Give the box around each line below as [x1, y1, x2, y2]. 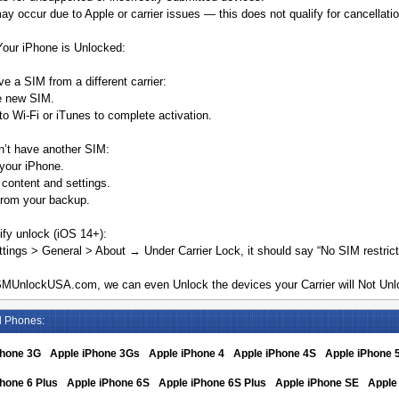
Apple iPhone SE [275, 377, 359, 389]
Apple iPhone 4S [233, 347, 316, 360]
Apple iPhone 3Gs [50, 347, 140, 360]
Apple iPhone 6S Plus [159, 377, 266, 389]
